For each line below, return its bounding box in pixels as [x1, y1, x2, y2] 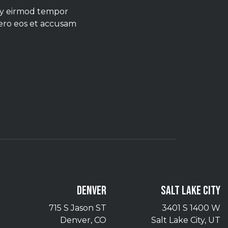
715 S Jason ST [49, 203, 106, 213]
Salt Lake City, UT [151, 215, 220, 225]
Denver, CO [60, 215, 106, 225]
